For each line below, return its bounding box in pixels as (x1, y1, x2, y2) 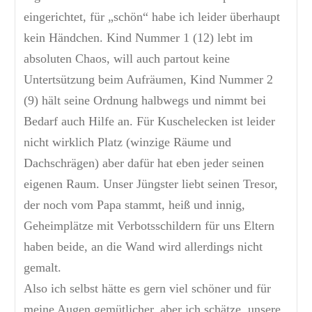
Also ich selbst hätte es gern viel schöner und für (24, 281, 271, 296)
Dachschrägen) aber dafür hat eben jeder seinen (24, 156, 264, 171)
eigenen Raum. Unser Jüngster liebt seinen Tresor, (24, 177, 278, 192)
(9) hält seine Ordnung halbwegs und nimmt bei (24, 93, 266, 108)
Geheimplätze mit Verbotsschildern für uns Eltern (24, 219, 274, 233)
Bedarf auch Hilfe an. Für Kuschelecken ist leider (24, 114, 275, 129)
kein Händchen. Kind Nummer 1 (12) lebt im (24, 31, 253, 45)
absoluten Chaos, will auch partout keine (24, 52, 230, 66)
